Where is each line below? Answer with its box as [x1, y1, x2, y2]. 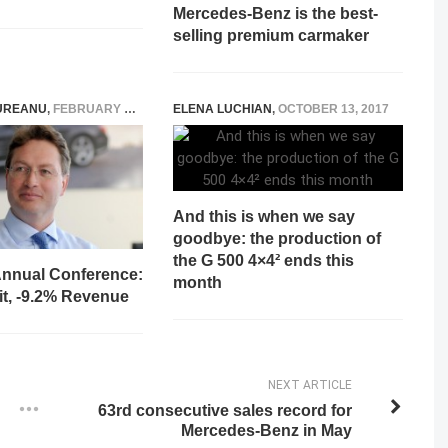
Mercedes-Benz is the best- [173, 5, 378, 22]
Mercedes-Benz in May [180, 421, 352, 439]
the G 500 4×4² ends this [173, 252, 354, 269]
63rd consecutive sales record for [97, 401, 352, 419]
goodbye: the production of [173, 230, 381, 247]
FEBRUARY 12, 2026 [53, 102, 124, 116]
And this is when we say [173, 208, 355, 225]
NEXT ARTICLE [267, 377, 352, 392]
